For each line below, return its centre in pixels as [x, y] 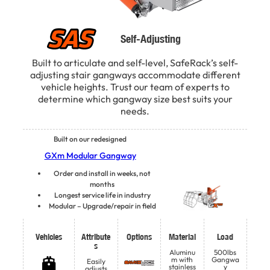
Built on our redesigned [90, 139]
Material [182, 237]
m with [182, 260]
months [102, 184]
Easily [96, 262]
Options [139, 237]
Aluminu [182, 253]
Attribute [96, 237]
